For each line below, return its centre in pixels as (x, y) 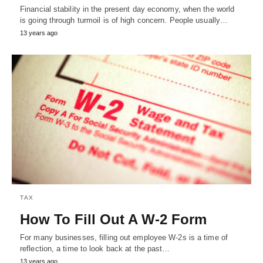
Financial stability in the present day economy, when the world (127, 9)
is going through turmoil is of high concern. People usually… (124, 20)
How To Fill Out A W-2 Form (113, 220)
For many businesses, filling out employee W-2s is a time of (124, 238)
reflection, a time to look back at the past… (95, 249)
